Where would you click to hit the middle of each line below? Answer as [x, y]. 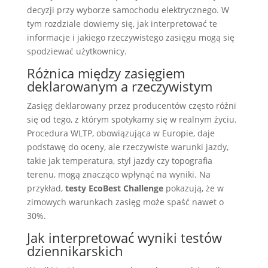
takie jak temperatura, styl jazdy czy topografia [119, 161]
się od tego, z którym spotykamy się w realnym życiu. [132, 119]
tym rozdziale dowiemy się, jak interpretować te [122, 24]
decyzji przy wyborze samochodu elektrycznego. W [128, 10]
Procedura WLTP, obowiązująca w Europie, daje [121, 133]
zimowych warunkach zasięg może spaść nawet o [125, 202]
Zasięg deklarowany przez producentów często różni [131, 106]
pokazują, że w [193, 188]
